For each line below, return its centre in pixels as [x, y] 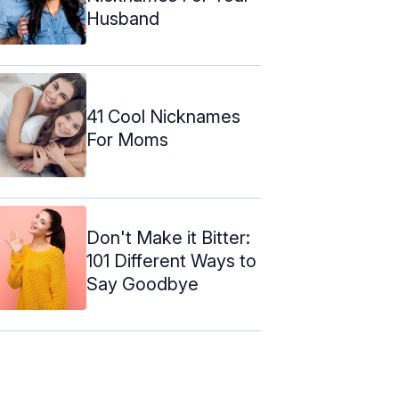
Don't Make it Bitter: [168, 237]
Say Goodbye [142, 284]
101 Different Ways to [171, 261]
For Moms [127, 139]
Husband [123, 18]
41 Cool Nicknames [163, 116]
